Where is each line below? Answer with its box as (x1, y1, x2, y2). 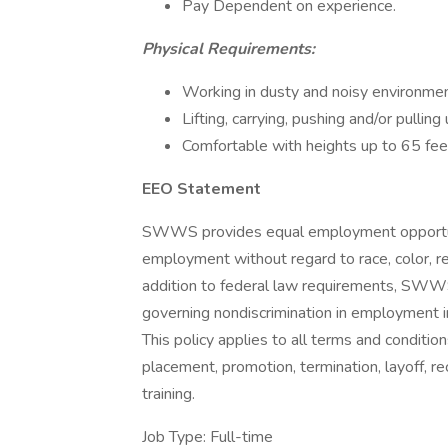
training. (142, 383, 195, 405)
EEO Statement (142, 178, 261, 200)
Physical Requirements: (142, 38, 315, 60)
